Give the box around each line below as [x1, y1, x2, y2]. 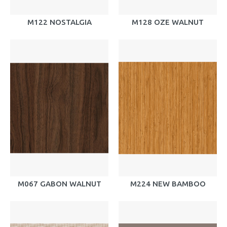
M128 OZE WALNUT [132, 18, 204, 26]
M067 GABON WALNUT [17, 179, 101, 188]
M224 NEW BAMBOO [130, 179, 206, 188]
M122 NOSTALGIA [27, 18, 92, 26]
